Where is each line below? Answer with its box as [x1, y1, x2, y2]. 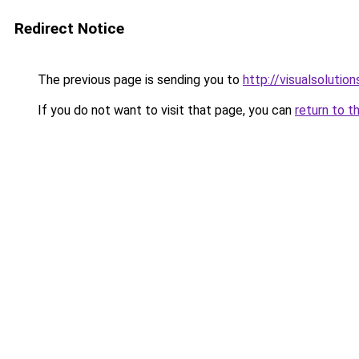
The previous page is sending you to [34, 72, 243, 87]
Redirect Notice [14, 19, 124, 38]
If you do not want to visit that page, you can [34, 103, 295, 118]
